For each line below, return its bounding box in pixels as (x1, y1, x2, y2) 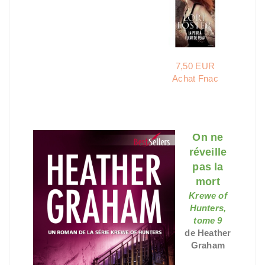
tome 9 (193, 215, 222, 225)
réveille (189, 146, 227, 158)
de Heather (185, 228, 231, 238)
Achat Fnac (172, 73, 218, 83)
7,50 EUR (175, 61, 215, 71)
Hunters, (189, 203, 227, 213)
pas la (192, 161, 224, 173)
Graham (190, 240, 225, 250)
